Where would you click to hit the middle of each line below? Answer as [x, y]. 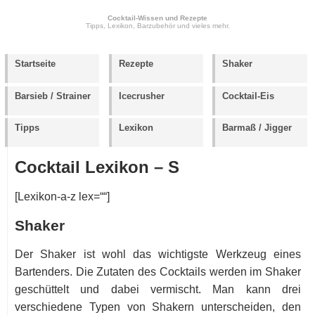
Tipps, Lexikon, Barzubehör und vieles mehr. [157, 26]
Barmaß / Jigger [257, 128]
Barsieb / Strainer [52, 96]
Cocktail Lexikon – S [97, 168]
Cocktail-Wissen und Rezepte [157, 18]
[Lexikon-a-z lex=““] [62, 197]
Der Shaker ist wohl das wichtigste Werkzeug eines [158, 254]
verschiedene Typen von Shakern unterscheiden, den [158, 307]
